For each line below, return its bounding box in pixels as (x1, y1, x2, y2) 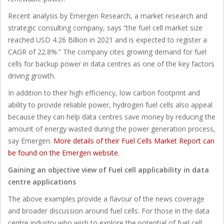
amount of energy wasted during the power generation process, (8, 123, 215, 133)
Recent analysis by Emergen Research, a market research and (8, 10, 207, 20)
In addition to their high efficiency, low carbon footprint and (8, 87, 200, 97)
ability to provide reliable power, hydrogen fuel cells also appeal (8, 99, 212, 109)
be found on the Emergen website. (8, 147, 119, 157)
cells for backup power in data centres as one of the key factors (8, 58, 214, 68)
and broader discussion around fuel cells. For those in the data (8, 205, 209, 215)
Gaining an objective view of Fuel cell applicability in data (8, 164, 209, 174)
